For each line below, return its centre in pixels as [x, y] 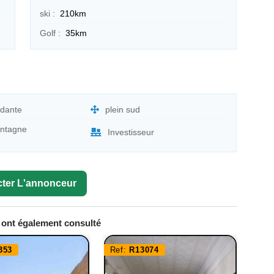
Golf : [50, 33]
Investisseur [131, 132]
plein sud [123, 109]
